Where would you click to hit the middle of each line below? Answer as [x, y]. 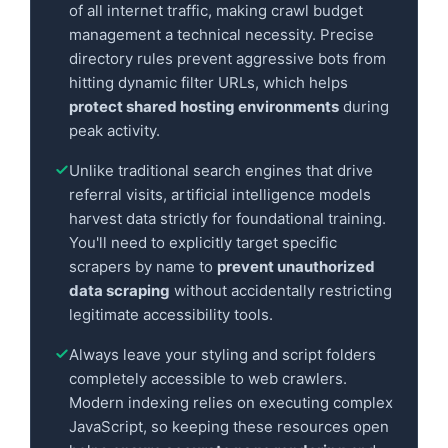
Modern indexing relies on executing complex [231, 402]
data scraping [119, 290]
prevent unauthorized [296, 266]
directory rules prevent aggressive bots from [227, 58]
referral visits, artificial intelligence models [220, 194]
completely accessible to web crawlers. [208, 378]
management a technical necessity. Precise [221, 34]
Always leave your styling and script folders [222, 354]
